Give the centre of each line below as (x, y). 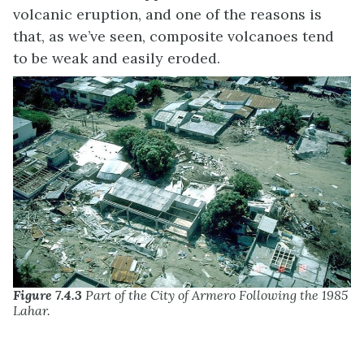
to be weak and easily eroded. (117, 58)
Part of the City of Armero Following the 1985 (215, 295)
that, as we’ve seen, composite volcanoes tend (173, 36)
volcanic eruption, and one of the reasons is (167, 14)
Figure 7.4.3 (48, 295)
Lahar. (32, 310)
